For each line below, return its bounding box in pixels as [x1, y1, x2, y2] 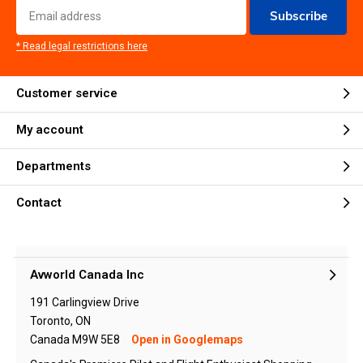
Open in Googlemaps [131, 333, 243, 346]
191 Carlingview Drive [30, 296, 139, 309]
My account [16, 122, 83, 138]
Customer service [16, 86, 117, 101]
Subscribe [269, 8, 327, 23]
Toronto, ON [30, 314, 91, 327]
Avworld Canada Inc [30, 267, 144, 283]
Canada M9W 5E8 [30, 333, 122, 346]
